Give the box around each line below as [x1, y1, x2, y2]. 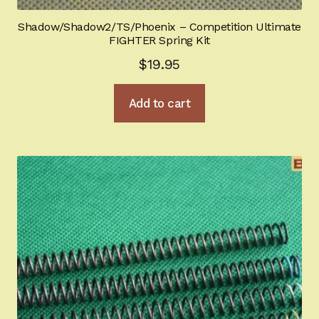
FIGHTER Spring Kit [109, 33, 210, 47]
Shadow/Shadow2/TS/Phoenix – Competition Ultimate [18, 20, 301, 33]
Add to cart [128, 95, 191, 110]
